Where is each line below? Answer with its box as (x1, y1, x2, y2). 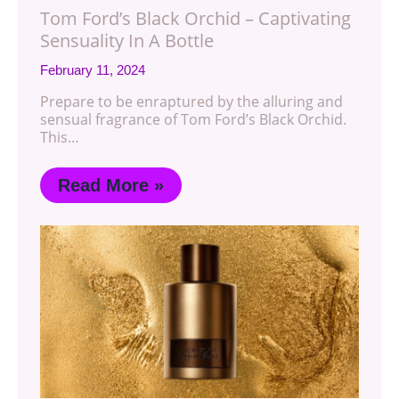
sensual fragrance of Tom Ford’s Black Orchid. (40, 109, 346, 129)
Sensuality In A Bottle (40, 28, 214, 53)
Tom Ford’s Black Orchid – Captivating (40, 5, 351, 30)
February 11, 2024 (40, 61, 145, 77)
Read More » (58, 175, 164, 195)
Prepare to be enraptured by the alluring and (40, 91, 343, 111)
